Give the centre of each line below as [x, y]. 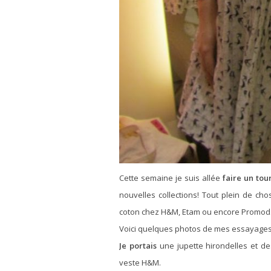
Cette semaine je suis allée [171, 178]
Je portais [138, 245]
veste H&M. [140, 262]
